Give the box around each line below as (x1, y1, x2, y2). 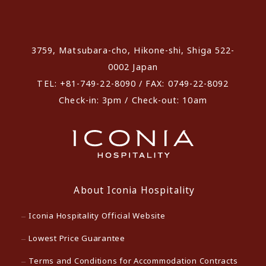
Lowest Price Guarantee (28, 232, 125, 243)
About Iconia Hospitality (74, 183, 195, 197)
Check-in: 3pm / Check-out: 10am (59, 94, 207, 106)
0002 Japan (108, 61, 158, 73)
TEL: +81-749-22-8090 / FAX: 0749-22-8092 (37, 78, 229, 90)
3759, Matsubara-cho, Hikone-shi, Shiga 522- (31, 45, 235, 56)
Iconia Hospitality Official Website (28, 210, 166, 221)
